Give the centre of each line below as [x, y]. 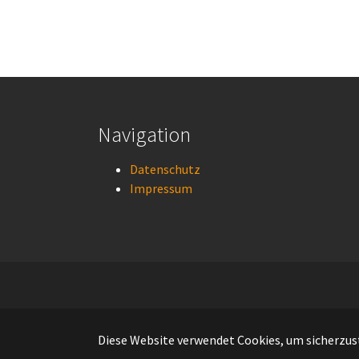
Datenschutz [165, 169]
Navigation [144, 134]
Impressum [161, 188]
